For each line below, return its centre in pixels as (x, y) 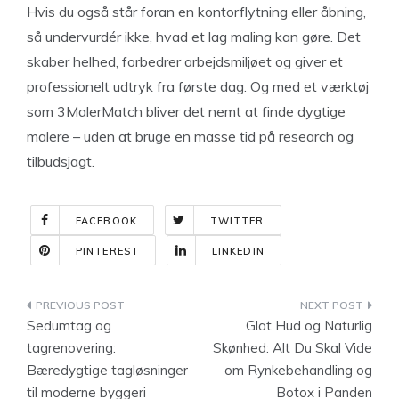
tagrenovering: (71, 348)
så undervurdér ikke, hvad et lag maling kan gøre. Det (194, 37)
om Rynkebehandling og (298, 370)
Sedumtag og (69, 326)
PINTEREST (107, 251)
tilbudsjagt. (61, 161)
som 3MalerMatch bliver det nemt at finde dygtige (186, 111)
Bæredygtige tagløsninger (107, 370)
